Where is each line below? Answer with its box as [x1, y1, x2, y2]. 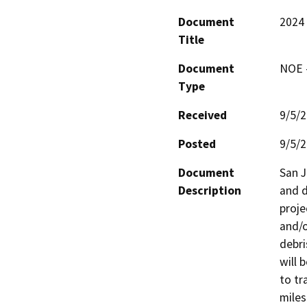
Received [178, 107, 227, 123]
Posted [178, 136, 216, 151]
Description [178, 182, 241, 198]
